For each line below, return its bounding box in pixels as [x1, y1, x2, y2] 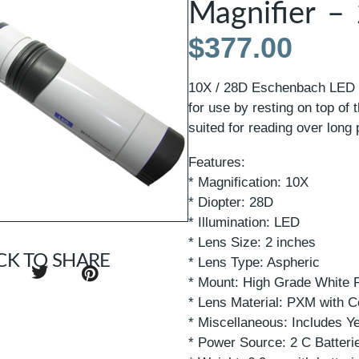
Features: [188, 154, 246, 170]
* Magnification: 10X [188, 174, 309, 190]
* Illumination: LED [188, 214, 301, 230]
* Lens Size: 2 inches [188, 234, 317, 250]
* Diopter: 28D [188, 194, 274, 210]
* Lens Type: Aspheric [188, 254, 321, 270]
